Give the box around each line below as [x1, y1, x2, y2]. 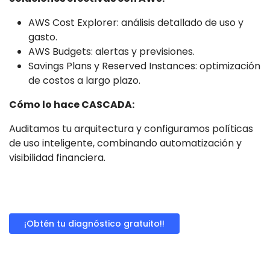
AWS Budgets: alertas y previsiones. [28, 45, 195, 59]
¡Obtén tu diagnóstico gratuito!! [24, 218, 165, 230]
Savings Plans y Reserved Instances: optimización [28, 59, 260, 74]
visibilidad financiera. [9, 151, 105, 165]
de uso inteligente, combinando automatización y [9, 136, 242, 151]
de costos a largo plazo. [28, 74, 140, 88]
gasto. [28, 30, 57, 45]
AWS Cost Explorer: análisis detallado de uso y [28, 16, 243, 30]
